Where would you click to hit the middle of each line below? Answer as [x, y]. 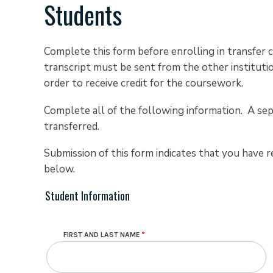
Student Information [87, 196]
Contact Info [73, 229]
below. [59, 169]
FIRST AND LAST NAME [102, 235]
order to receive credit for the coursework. [144, 83]
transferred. [72, 126]
